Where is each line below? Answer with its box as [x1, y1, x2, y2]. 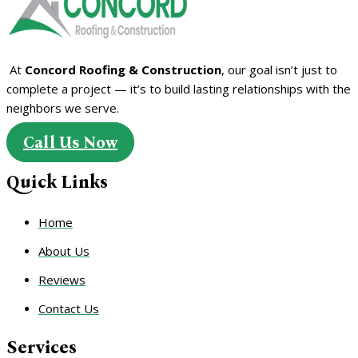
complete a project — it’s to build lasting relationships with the [6, 81, 351, 97]
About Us [38, 242, 89, 259]
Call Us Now [23, 133, 118, 153]
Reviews [38, 271, 86, 288]
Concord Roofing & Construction [25, 62, 221, 78]
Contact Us [38, 300, 99, 316]
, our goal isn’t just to [221, 62, 337, 78]
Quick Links [6, 171, 109, 193]
